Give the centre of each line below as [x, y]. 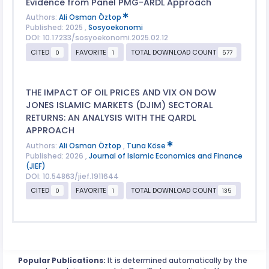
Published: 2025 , [57, 28]
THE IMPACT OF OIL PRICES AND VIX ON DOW [121, 93]
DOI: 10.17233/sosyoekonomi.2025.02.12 [97, 38]
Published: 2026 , [57, 156]
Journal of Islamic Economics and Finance [165, 156]
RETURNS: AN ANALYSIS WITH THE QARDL [110, 118]
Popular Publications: [62, 260]
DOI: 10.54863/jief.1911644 [72, 176]
